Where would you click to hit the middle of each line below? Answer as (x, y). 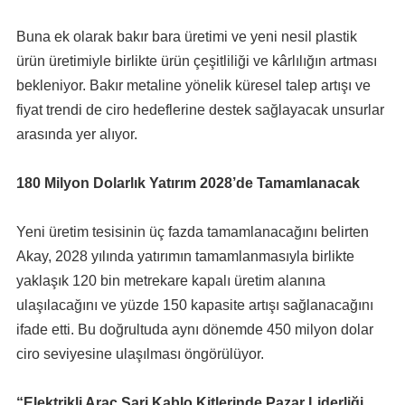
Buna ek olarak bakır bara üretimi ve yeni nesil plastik (186, 36)
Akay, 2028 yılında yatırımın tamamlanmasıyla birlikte (185, 256)
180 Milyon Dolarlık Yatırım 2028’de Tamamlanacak (188, 183)
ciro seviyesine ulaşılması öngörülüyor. (140, 353)
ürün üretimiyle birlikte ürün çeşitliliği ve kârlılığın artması (196, 61)
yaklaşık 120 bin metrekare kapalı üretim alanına (170, 280)
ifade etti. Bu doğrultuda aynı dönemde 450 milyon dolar (194, 329)
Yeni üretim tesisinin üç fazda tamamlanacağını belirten (192, 231)
